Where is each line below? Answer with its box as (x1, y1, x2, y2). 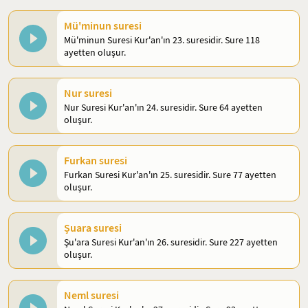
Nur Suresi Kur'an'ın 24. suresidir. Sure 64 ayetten (64, 101, 263, 113)
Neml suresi (64, 288, 119, 302)
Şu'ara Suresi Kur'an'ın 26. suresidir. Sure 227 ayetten (64, 236, 278, 248)
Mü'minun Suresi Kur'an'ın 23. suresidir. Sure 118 (64, 34, 260, 46)
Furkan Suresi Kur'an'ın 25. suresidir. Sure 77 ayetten (64, 168, 276, 181)
